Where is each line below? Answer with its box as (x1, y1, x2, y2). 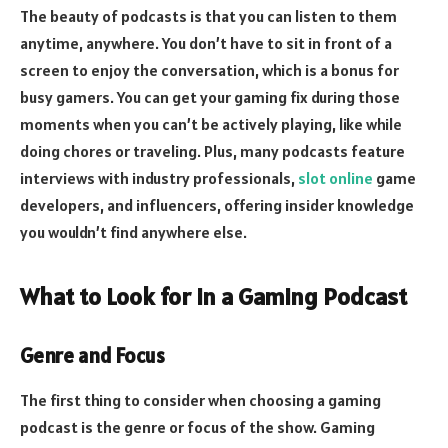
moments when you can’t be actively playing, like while (20, 114, 402, 135)
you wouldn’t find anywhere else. (20, 222, 247, 243)
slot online (298, 168, 373, 189)
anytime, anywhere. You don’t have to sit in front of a (20, 33, 392, 54)
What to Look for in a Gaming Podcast (20, 280, 407, 312)
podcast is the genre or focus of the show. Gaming (20, 416, 375, 437)
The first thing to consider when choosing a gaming (20, 389, 381, 410)
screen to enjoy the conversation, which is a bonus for (20, 60, 399, 81)
